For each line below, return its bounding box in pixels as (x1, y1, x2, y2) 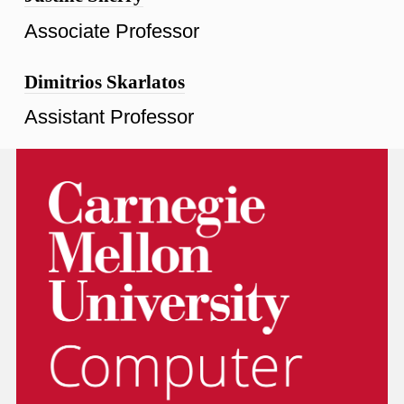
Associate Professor (24, 19, 199, 42)
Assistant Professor (24, 106, 194, 129)
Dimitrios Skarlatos (24, 70, 185, 93)
